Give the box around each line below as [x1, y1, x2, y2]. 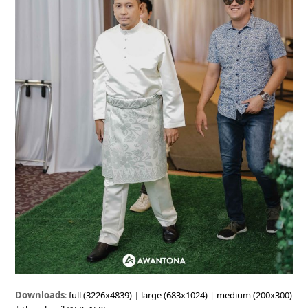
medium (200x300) [217, 289, 293, 302]
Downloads [15, 289, 65, 302]
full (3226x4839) [69, 289, 133, 302]
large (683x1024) [141, 289, 208, 302]
